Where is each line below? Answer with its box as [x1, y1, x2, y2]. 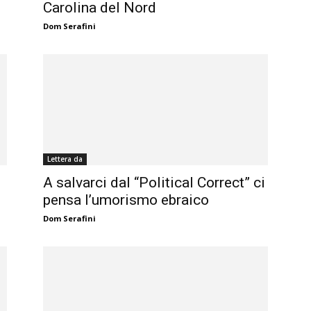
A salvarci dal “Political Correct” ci [43, 174, 265, 192]
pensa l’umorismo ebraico [43, 192, 209, 209]
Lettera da [47, 154, 83, 165]
